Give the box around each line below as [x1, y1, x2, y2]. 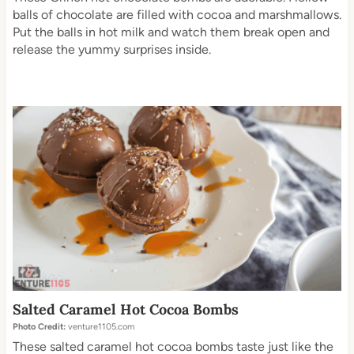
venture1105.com [65, 322, 134, 333]
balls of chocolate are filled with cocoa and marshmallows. [12, 7, 341, 23]
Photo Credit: [12, 322, 66, 333]
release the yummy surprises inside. [12, 42, 211, 58]
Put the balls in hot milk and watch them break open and [12, 24, 330, 40]
